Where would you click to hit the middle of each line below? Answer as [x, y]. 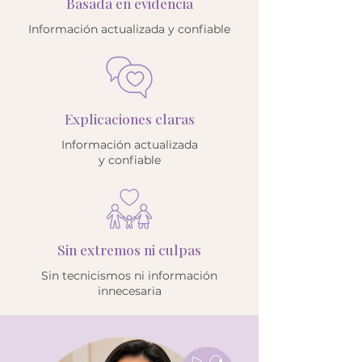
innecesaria [129, 291]
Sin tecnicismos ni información [129, 276]
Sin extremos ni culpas [129, 250]
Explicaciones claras [129, 119]
